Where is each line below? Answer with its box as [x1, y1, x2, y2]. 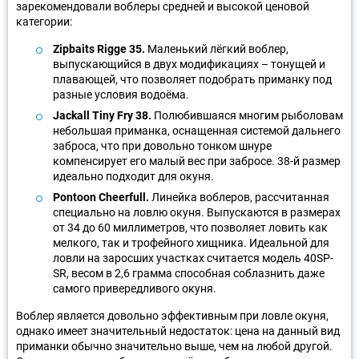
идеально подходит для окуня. [53, 169, 214, 183]
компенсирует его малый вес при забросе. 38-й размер [53, 154, 341, 167]
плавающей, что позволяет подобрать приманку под [53, 72, 332, 86]
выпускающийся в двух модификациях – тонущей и [53, 57, 325, 71]
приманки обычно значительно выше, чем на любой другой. [16, 339, 333, 353]
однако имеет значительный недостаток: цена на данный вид [16, 324, 340, 337]
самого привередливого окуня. [53, 281, 216, 295]
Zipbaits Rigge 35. [53, 42, 145, 55]
